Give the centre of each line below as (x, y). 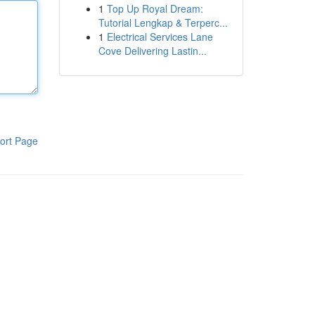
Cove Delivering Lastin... (152, 51)
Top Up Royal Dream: (155, 8)
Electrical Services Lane (160, 37)
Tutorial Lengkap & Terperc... (163, 22)
